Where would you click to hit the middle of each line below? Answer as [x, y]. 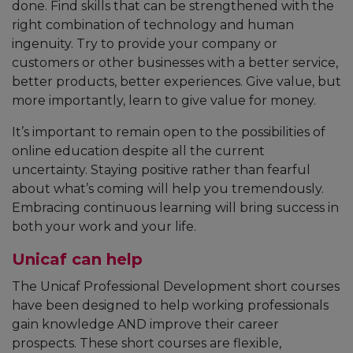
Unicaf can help [77, 260]
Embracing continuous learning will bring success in [175, 208]
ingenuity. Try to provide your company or [145, 44]
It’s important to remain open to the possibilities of [169, 132]
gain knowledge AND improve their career [145, 325]
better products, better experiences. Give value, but [176, 82]
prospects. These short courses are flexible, [147, 344]
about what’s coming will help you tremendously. [168, 189]
